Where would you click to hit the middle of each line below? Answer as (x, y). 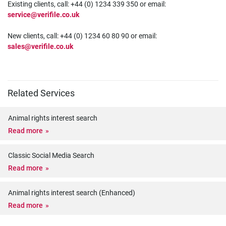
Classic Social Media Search (51, 155)
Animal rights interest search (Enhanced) (72, 193)
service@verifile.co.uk (43, 15)
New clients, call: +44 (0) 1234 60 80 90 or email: (82, 36)
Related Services (41, 93)
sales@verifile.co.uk (40, 46)
